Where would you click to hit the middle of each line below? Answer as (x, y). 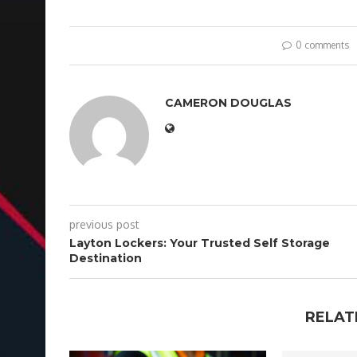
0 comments (322, 45)
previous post (104, 225)
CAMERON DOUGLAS (228, 103)
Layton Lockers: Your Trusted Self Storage (200, 243)
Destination (106, 259)
